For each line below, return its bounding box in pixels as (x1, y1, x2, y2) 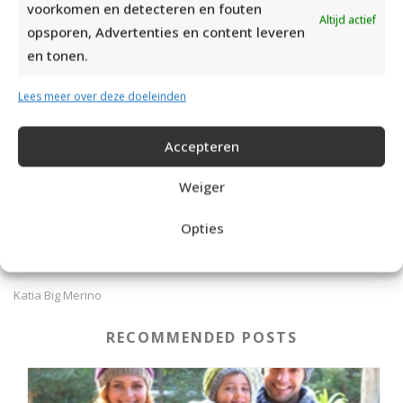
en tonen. (27, 46, 88, 64)
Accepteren (164, 137, 239, 156)
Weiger (178, 177, 225, 196)
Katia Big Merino (13, 286, 102, 303)
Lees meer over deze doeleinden (18, 88, 186, 103)
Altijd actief (319, 12, 376, 27)
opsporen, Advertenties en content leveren (27, 22, 305, 40)
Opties (181, 219, 224, 237)
